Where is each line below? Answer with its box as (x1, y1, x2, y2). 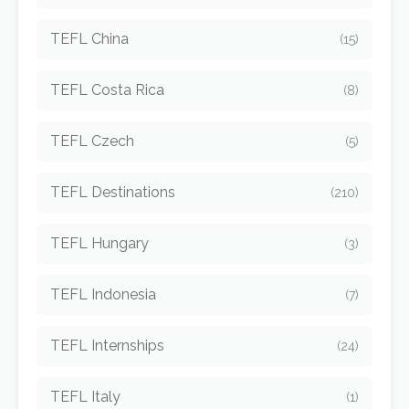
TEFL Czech (50, 132, 134, 150)
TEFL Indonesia (50, 286, 156, 303)
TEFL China (50, 30, 129, 47)
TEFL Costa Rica (50, 81, 164, 99)
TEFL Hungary (50, 235, 149, 252)
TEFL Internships (50, 337, 164, 354)
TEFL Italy (50, 388, 121, 405)
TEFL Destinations (50, 184, 175, 201)
